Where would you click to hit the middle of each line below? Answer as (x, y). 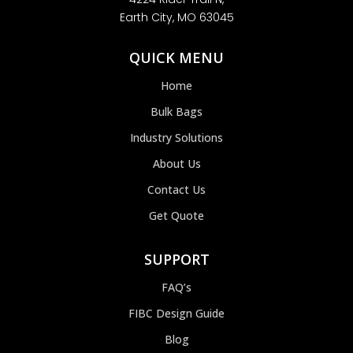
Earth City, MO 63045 (176, 18)
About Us (176, 164)
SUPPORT (176, 260)
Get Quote (176, 216)
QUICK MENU (176, 58)
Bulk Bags (176, 112)
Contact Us (176, 190)
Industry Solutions (176, 138)
